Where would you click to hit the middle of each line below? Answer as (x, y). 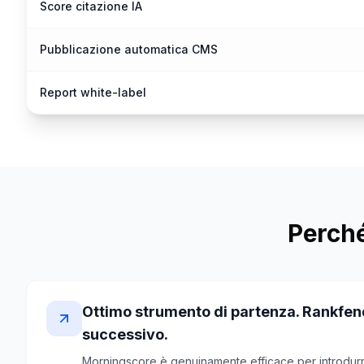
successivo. (125, 334)
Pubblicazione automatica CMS (129, 49)
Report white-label (93, 92)
